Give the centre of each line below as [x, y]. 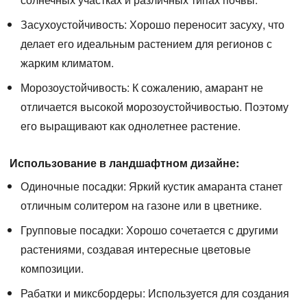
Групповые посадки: [72, 230]
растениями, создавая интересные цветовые [136, 249]
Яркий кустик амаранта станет [204, 186]
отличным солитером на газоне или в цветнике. [141, 205]
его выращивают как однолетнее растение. [131, 125]
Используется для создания [217, 293]
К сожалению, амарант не [196, 87]
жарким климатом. [67, 62]
